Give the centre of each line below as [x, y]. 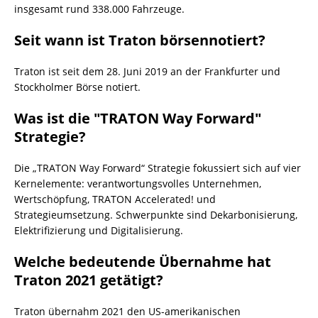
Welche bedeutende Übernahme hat [143, 261]
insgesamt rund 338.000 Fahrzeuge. [99, 9]
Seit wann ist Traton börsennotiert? [140, 40]
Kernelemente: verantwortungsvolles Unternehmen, [138, 183]
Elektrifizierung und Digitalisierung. [99, 230]
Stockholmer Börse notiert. [77, 87]
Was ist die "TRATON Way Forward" [138, 118]
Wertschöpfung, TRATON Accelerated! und [115, 199]
